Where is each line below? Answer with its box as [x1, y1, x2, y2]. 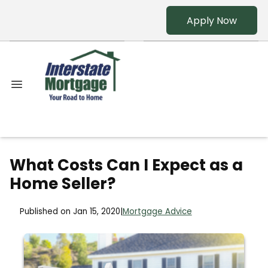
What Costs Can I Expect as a [10, 154, 243, 176]
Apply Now [187, 13, 237, 28]
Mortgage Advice [122, 206, 192, 218]
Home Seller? [10, 173, 115, 195]
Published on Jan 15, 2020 [19, 206, 120, 218]
